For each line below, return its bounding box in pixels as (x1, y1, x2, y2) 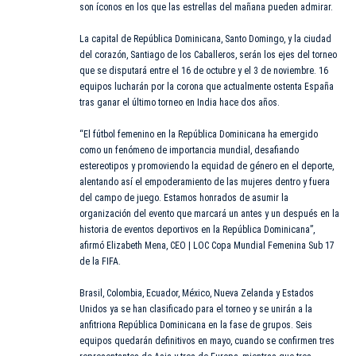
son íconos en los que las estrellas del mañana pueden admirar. (79, 2, 333, 14)
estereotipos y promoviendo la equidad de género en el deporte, (79, 161, 334, 172)
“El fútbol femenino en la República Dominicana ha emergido (79, 129, 318, 141)
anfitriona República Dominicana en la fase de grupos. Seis (79, 319, 312, 331)
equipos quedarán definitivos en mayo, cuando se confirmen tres (79, 335, 335, 347)
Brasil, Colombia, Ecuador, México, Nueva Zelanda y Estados (79, 288, 314, 300)
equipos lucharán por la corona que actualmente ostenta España (79, 81, 334, 93)
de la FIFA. (79, 256, 121, 268)
